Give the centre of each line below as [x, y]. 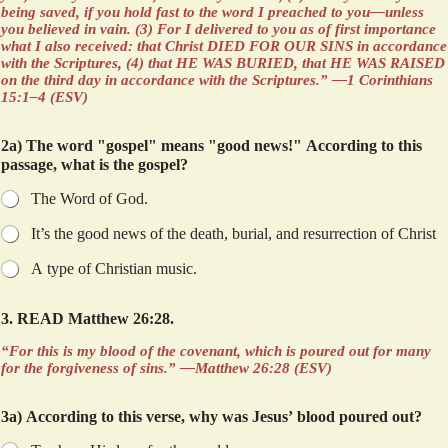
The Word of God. [89, 198]
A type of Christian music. [114, 268]
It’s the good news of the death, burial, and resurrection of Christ [233, 233]
